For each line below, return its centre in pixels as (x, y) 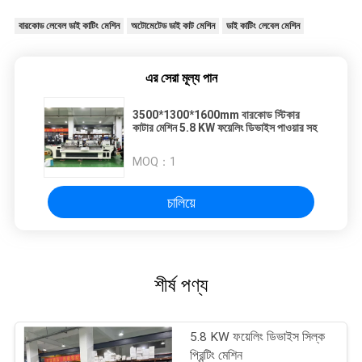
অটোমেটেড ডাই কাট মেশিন (173, 26)
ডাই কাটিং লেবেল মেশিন (263, 26)
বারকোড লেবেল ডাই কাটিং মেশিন (69, 26)
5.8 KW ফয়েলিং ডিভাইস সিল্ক (258, 337)
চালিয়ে (181, 202)
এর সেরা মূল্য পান (181, 78)
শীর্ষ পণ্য (181, 286)
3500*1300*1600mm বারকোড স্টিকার (216, 115)
